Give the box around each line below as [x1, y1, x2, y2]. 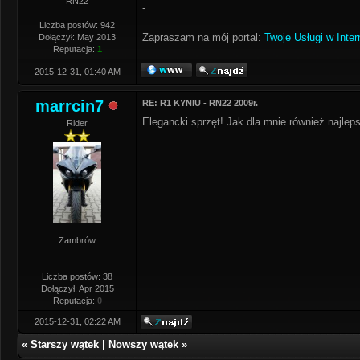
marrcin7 [35, 97, 104, 115]
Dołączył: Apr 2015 [40, 284, 114, 293]
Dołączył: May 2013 [39, 32, 116, 42]
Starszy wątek [31, 338, 99, 350]
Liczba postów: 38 [42, 272, 112, 281]
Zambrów [59, 235, 96, 245]
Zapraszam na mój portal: [142, 31, 264, 43]
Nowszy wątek [108, 338, 178, 350]
